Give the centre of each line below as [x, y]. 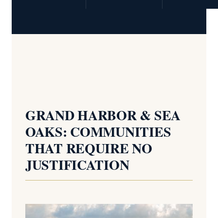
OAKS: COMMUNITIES [98, 132]
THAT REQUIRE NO [89, 148]
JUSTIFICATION [77, 165]
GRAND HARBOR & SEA [103, 115]
